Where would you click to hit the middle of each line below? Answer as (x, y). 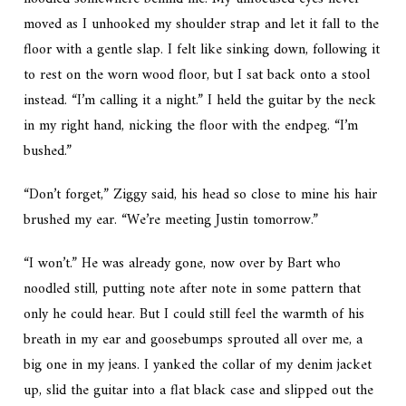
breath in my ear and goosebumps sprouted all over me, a (193, 340)
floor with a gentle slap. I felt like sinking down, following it (202, 50)
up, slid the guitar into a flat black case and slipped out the (199, 391)
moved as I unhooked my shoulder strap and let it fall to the (202, 25)
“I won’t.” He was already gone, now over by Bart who (183, 264)
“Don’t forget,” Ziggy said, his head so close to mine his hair (201, 195)
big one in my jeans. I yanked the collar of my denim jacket (198, 366)
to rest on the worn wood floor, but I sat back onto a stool (197, 76)
